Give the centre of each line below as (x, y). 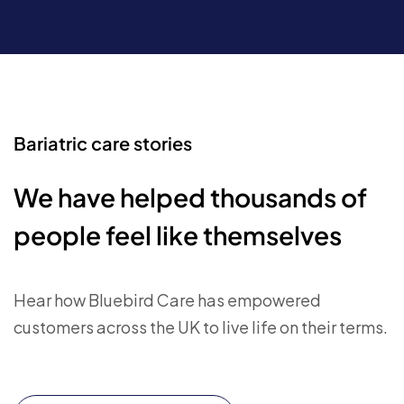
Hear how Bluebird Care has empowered (167, 300)
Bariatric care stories (103, 143)
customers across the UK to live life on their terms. (201, 327)
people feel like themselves (178, 235)
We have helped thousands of (190, 197)
